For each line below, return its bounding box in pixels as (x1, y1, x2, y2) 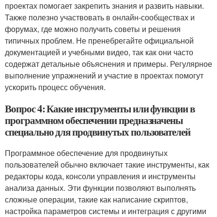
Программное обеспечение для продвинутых (5, 147, 168, 158)
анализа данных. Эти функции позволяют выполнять (5, 182, 196, 193)
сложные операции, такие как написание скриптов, (5, 194, 188, 205)
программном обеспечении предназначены (5, 113, 183, 127)
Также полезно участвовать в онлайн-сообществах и (5, 12, 195, 23)
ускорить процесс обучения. (5, 81, 106, 93)
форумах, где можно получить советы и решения (5, 23, 181, 34)
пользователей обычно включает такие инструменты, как (5, 159, 209, 170)
